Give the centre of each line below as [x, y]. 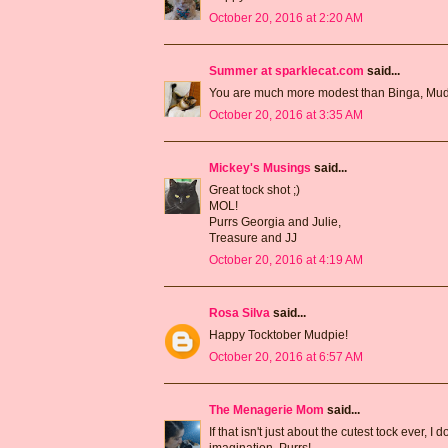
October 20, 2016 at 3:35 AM [286, 114]
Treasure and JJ [253, 237]
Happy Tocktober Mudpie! [278, 334]
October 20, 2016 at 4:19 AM [286, 259]
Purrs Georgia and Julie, [275, 221]
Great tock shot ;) [254, 189]
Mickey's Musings [260, 167]
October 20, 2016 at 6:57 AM [286, 356]
